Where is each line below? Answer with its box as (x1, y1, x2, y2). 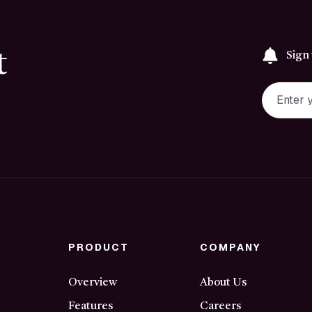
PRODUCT (68, 240, 129, 253)
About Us (200, 276, 247, 288)
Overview (68, 276, 117, 288)
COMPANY (200, 240, 262, 253)
